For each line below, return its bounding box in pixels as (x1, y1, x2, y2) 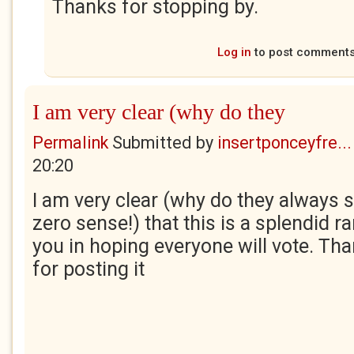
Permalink (32, 133, 108, 153)
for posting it (32, 258, 145, 281)
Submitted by (108, 133, 217, 153)
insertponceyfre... (217, 133, 352, 153)
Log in (217, 45, 251, 59)
